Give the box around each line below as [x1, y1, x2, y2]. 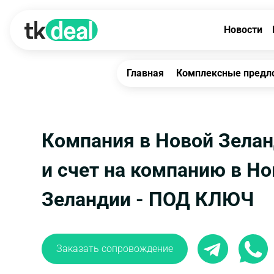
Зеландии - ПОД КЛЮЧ [42, 188, 254, 211]
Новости [224, 24, 262, 35]
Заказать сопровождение [56, 243, 173, 254]
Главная [126, 67, 164, 79]
